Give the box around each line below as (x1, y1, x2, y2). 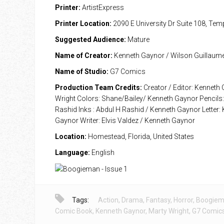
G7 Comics (108, 67, 145, 75)
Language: (54, 148, 90, 156)
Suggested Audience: (54, 35, 126, 43)
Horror (173, 196, 193, 204)
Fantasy (145, 196, 170, 204)
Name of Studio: (54, 67, 108, 75)
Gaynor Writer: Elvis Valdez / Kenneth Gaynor (54, 116, 195, 124)
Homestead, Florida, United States (86, 132, 194, 140)
